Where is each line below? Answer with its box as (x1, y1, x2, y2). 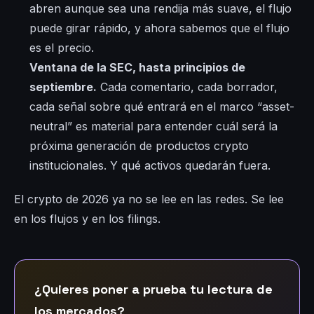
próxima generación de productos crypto (29, 139, 249, 153)
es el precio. (29, 41, 94, 55)
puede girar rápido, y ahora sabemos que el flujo (29, 21, 289, 36)
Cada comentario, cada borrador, (97, 80, 278, 95)
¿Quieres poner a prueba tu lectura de (34, 281, 273, 298)
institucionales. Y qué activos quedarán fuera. (29, 158, 271, 173)
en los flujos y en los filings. (14, 212, 161, 226)
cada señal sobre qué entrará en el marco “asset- (29, 100, 294, 114)
